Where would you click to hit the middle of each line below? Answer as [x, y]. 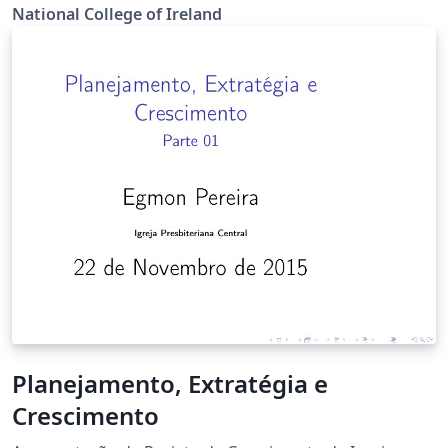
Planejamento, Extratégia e [170, 384]
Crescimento [85, 416]
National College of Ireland [117, 13]
